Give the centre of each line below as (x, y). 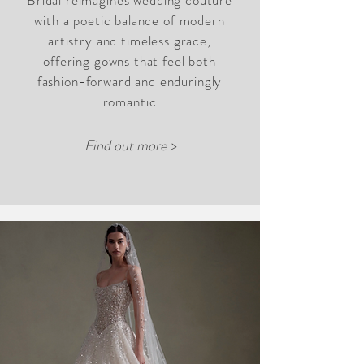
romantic (130, 102)
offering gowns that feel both (130, 61)
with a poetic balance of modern (130, 20)
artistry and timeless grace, (130, 41)
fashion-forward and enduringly (130, 81)
